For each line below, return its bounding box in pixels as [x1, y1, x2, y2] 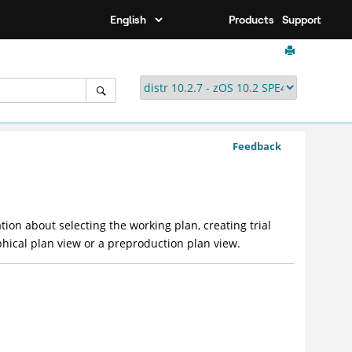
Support [282, 12, 321, 27]
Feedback [233, 139, 281, 153]
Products [229, 12, 274, 27]
